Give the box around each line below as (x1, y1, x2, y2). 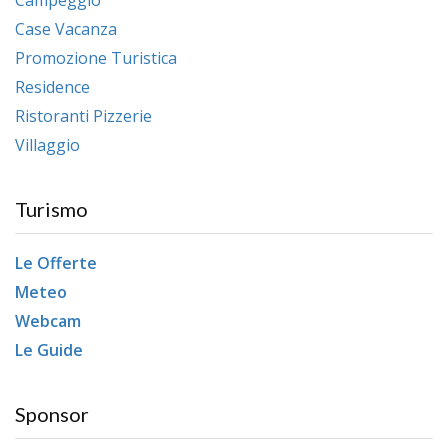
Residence (15, 75, 90, 98)
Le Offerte (15, 251, 97, 274)
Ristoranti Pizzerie (15, 104, 152, 127)
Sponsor (15, 401, 89, 426)
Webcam (15, 309, 81, 332)
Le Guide (15, 338, 83, 361)
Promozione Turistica (15, 46, 177, 69)
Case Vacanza (15, 17, 117, 40)
